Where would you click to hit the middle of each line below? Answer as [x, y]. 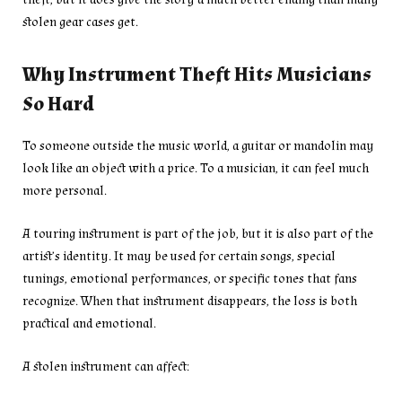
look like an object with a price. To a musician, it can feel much [196, 168]
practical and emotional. [89, 324]
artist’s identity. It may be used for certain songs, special [179, 257]
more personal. [65, 190]
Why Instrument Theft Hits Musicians [197, 75]
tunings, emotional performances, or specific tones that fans [190, 279]
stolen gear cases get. [80, 22]
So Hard [58, 105]
